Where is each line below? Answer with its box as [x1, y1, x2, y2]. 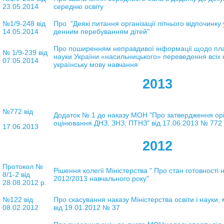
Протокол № [2, 162, 43, 170]
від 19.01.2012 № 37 [53, 203, 120, 211]
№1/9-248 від [2, 19, 45, 27]
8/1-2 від [2, 170, 30, 178]
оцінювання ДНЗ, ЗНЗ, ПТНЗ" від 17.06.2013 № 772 [53, 118, 222, 127]
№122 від [2, 195, 33, 203]
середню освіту [53, 2, 103, 10]
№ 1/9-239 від [2, 48, 47, 56]
